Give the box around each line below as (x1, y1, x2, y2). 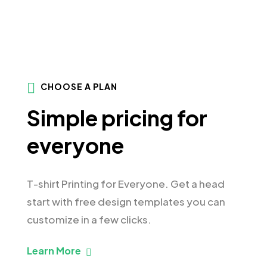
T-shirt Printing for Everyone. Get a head (27, 176, 225, 190)
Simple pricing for (27, 104, 207, 132)
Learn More (27, 244, 81, 257)
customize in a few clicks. (27, 212, 151, 226)
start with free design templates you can (27, 194, 225, 208)
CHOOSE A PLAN (41, 81, 117, 92)
